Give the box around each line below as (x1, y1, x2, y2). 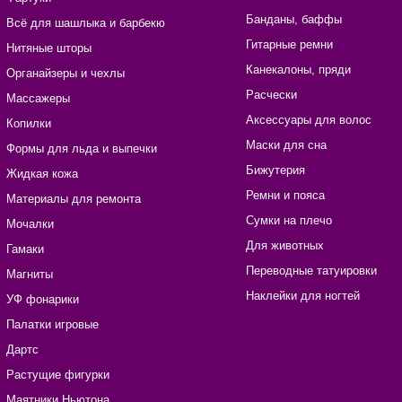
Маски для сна (245, 138, 327, 153)
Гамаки (5, 242, 44, 257)
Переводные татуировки (245, 264, 377, 278)
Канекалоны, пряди (245, 63, 351, 77)
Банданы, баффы (245, 13, 342, 27)
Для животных (245, 239, 324, 253)
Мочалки (5, 217, 54, 232)
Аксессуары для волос (245, 113, 371, 127)
